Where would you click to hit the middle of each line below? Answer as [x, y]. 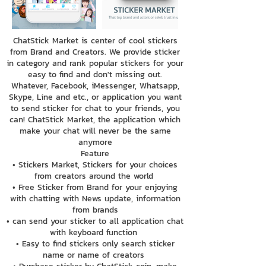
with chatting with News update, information [95, 199]
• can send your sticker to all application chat [95, 221]
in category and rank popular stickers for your [95, 63]
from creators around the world [95, 176]
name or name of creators [95, 255]
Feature [95, 153]
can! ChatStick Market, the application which [95, 120]
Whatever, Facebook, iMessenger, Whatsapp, [95, 86]
